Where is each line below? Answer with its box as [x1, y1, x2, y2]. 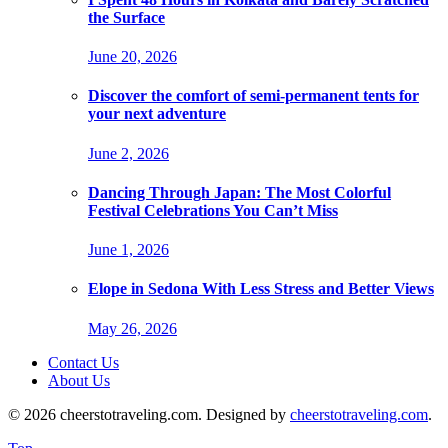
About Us [48, 371, 110, 389]
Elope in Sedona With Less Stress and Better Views [88, 280, 434, 298]
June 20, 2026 [88, 48, 177, 66]
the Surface [88, 8, 165, 26]
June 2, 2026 [88, 144, 169, 162]
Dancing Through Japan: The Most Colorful [88, 183, 391, 201]
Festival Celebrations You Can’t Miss [88, 201, 338, 219]
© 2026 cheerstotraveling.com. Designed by [8, 405, 290, 423]
